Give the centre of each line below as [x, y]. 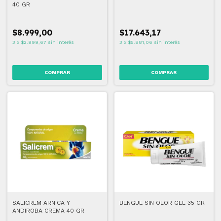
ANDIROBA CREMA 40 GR [48, 210]
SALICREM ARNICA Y [41, 203]
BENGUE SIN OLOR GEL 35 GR [162, 203]
